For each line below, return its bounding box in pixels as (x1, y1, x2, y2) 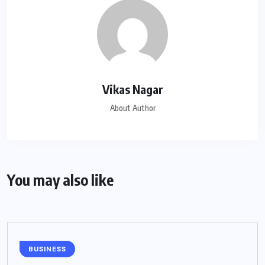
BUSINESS (28, 244, 66, 254)
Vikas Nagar (102, 81, 163, 96)
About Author (109, 102, 156, 113)
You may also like (7, 170, 114, 189)
